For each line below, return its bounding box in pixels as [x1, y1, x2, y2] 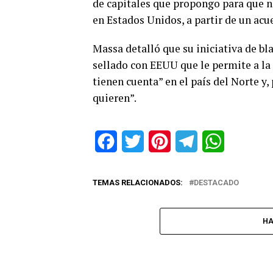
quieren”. [93, 91, 136, 105]
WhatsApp [224, 135, 268, 147]
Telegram [197, 135, 237, 147]
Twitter [144, 135, 174, 147]
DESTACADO [194, 178, 239, 187]
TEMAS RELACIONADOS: [93, 178, 183, 187]
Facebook [117, 135, 159, 147]
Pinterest [171, 135, 210, 147]
